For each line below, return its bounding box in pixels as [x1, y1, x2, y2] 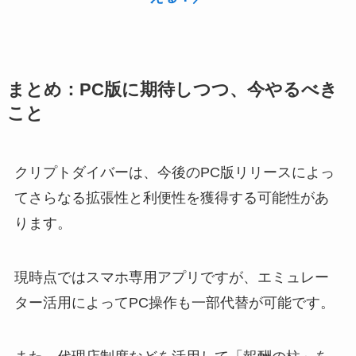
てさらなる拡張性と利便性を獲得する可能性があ [14, 189, 329, 206]
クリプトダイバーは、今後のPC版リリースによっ [14, 164, 335, 180]
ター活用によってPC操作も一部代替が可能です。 [14, 294, 335, 311]
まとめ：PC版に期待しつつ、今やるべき [6, 79, 338, 99]
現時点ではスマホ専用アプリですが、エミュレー [14, 269, 329, 285]
